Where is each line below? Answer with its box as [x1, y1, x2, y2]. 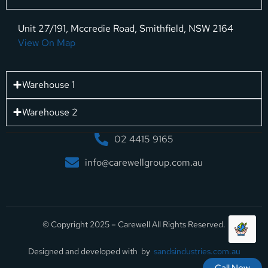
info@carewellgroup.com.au [85, 156, 203, 169]
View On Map [18, 36, 75, 50]
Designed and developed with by [28, 246, 154, 257]
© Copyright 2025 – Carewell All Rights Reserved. [42, 218, 226, 230]
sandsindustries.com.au [153, 246, 240, 257]
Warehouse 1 [22, 78, 75, 91]
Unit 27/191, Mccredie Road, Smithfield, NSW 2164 [18, 22, 233, 35]
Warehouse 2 [22, 105, 78, 118]
